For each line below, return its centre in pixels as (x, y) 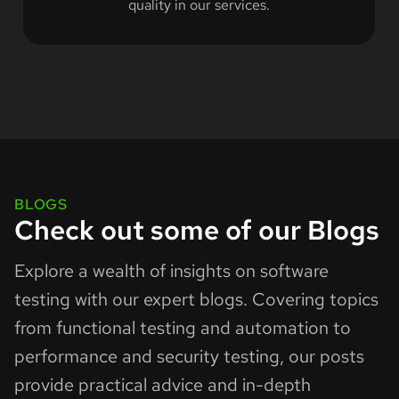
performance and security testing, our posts (189, 357)
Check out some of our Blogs (197, 230)
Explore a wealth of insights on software (171, 271)
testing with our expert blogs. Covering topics (196, 300)
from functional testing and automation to (183, 328)
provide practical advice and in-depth (163, 385)
